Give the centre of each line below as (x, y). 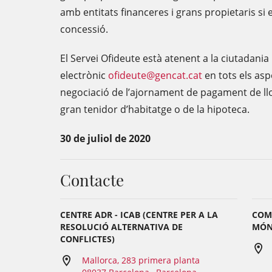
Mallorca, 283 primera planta (141, 260)
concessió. (84, 29)
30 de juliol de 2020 (105, 138)
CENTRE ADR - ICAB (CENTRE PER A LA (139, 215)
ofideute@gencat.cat (155, 75)
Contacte (92, 180)
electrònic (84, 75)
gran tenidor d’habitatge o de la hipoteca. (155, 109)
